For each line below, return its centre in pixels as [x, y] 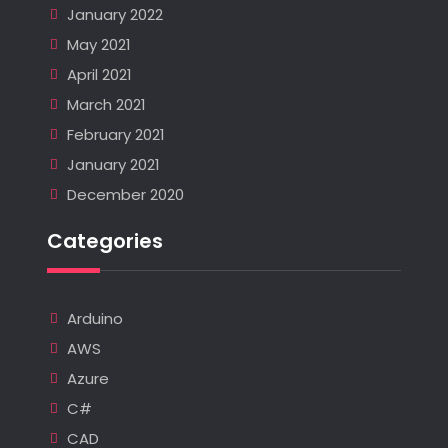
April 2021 [99, 74]
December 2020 [125, 194]
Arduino [94, 318]
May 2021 [98, 44]
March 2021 [106, 104]
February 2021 [115, 134]
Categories [104, 240]
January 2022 [114, 14]
